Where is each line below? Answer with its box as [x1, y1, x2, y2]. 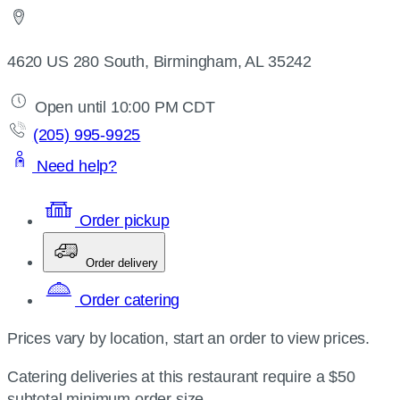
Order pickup [75, 212, 170, 229]
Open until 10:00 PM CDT [30, 98, 215, 116]
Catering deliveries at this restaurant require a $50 [7, 368, 355, 386]
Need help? [32, 157, 118, 175]
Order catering [75, 291, 180, 309]
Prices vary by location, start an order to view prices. [7, 329, 371, 347]
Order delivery [86, 256, 158, 270]
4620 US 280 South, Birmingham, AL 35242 [7, 53, 312, 71]
